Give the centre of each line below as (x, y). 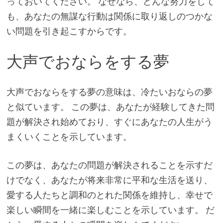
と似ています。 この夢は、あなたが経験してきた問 (110, 107)
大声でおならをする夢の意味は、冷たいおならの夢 (109, 92)
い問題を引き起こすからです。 (69, 31)
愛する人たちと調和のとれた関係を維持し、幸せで (109, 195)
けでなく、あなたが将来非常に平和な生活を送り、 (109, 180)
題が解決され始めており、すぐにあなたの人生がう (109, 121)
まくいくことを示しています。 (69, 136)
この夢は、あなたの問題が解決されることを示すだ (109, 165)
